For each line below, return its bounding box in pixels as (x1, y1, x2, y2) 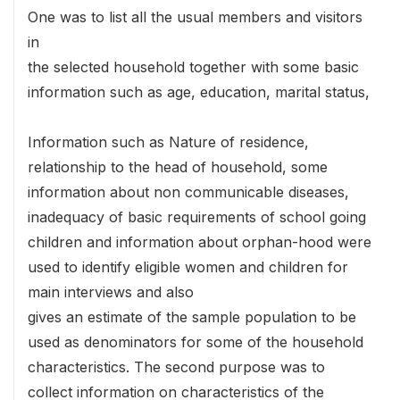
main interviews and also (28, 283, 194, 302)
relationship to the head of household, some (28, 158, 328, 177)
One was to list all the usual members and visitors (28, 8, 362, 27)
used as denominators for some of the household (28, 333, 363, 352)
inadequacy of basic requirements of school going (28, 208, 366, 227)
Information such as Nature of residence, (28, 133, 309, 152)
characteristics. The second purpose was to (28, 358, 325, 377)
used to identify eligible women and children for (28, 258, 348, 277)
